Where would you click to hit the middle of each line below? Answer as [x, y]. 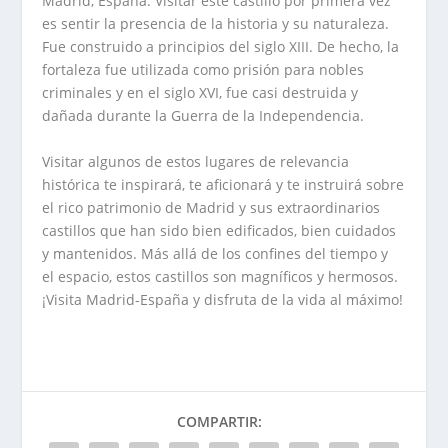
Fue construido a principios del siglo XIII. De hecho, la [221, 47]
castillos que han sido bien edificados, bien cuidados [219, 230]
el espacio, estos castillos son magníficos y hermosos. [220, 276]
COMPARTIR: [219, 421]
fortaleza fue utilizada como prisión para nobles [203, 70]
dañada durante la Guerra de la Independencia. [203, 116]
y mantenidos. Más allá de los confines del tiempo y [215, 253]
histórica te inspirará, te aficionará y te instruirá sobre [223, 184]
